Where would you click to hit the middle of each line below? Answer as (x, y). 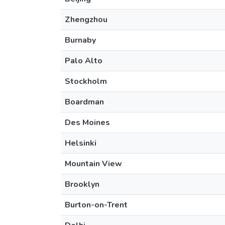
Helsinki (81, 143)
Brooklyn (82, 184)
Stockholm (86, 81)
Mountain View (93, 164)
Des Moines (87, 123)
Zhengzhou (86, 20)
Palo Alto (84, 61)
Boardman (84, 102)
